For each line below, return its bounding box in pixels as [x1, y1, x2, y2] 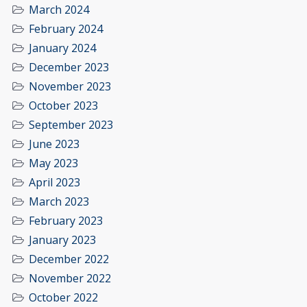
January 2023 [29, 232, 96, 248]
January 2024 [29, 40, 96, 56]
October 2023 [29, 98, 98, 114]
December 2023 [29, 60, 109, 75]
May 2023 [29, 156, 78, 171]
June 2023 [29, 136, 79, 152]
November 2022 [29, 271, 111, 286]
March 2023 [29, 194, 89, 210]
